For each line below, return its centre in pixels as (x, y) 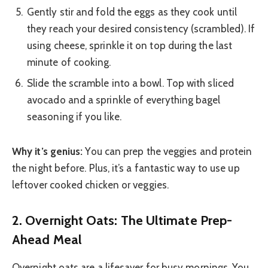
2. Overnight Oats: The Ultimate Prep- (122, 220)
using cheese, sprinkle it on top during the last (130, 45)
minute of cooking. (69, 62)
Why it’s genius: (48, 151)
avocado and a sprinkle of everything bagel (124, 100)
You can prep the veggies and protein (167, 151)
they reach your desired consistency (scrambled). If (141, 28)
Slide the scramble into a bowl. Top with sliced (130, 83)
